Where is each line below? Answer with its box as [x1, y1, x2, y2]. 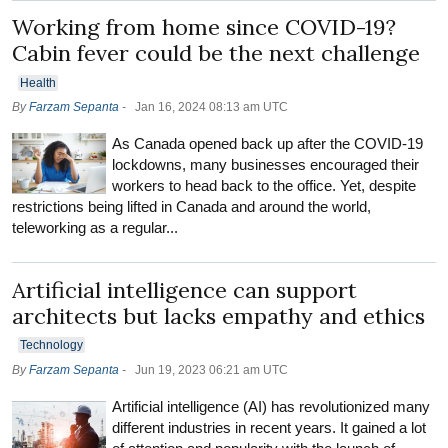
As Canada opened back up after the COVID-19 [112, 135, 423, 153]
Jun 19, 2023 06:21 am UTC [135, 362, 288, 377]
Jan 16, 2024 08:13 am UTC [135, 100, 288, 115]
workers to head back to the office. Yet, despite [112, 177, 416, 195]
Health [20, 75, 56, 90]
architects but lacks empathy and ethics [12, 301, 425, 330]
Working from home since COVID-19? [12, 13, 396, 42]
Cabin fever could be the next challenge [12, 39, 420, 68]
